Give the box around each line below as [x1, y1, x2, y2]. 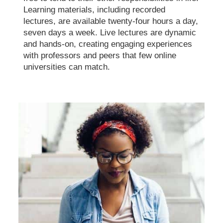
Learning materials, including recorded [23, 5, 166, 14]
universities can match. [23, 62, 113, 72]
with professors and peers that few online [23, 51, 177, 60]
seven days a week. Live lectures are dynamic [23, 28, 197, 37]
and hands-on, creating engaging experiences [23, 39, 193, 49]
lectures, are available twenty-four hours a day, [23, 16, 199, 26]
